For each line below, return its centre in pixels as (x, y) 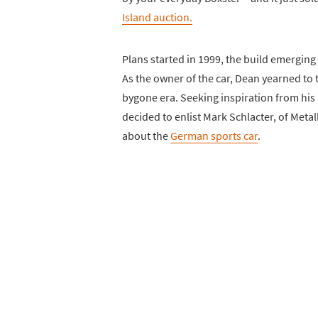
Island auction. (157, 17)
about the (146, 135)
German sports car (214, 135)
